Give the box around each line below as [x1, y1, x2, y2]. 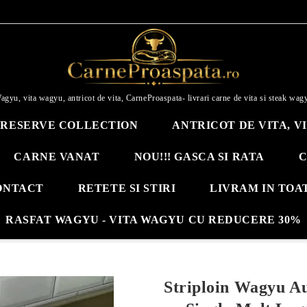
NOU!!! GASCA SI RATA [134, 151, 265, 162]
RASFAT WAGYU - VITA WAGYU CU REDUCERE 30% [5, 214, 302, 225]
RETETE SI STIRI [77, 182, 176, 194]
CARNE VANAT [14, 151, 100, 162]
